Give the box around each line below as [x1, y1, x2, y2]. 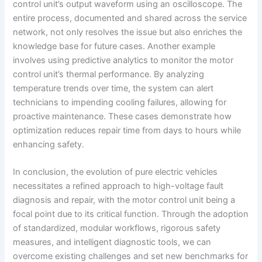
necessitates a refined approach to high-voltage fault [13, 181, 224, 192]
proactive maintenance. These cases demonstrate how [13, 111, 232, 122]
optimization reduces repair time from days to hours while [13, 125, 242, 136]
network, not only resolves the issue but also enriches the [13, 26, 243, 37]
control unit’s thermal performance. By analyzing [13, 68, 205, 80]
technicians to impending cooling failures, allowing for [13, 96, 227, 108]
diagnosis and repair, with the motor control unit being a [13, 195, 236, 206]
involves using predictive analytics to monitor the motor [13, 54, 234, 65]
